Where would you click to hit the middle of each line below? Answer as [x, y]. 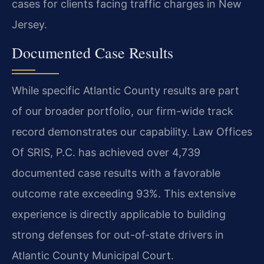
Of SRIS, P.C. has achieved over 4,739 [106, 152]
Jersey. [29, 25]
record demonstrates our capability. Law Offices [132, 131]
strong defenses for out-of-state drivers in [118, 235]
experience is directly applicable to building [119, 214]
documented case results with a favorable [116, 173]
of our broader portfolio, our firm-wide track [123, 111]
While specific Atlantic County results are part [126, 90]
